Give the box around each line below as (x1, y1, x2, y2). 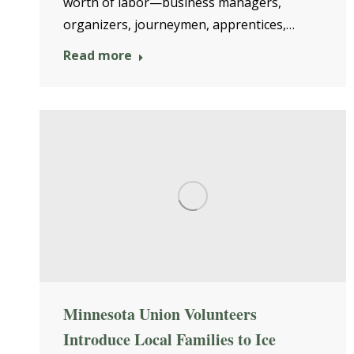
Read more (63, 46, 132, 64)
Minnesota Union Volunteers (63, 303, 257, 326)
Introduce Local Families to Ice (63, 328, 276, 352)
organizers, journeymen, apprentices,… (63, 15, 295, 33)
